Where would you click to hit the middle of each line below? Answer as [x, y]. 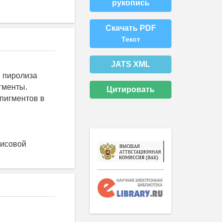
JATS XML [131, 64]
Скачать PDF [131, 28]
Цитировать [131, 89]
